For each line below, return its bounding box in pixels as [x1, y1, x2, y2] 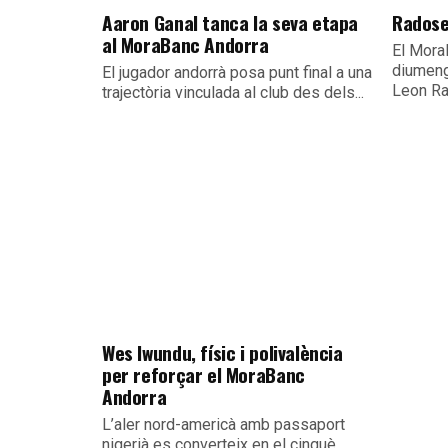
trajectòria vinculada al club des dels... [102, 83, 364, 102]
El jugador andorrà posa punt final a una [102, 63, 372, 82]
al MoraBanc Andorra [102, 30, 269, 59]
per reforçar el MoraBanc [102, 360, 305, 389]
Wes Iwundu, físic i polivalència [102, 338, 343, 367]
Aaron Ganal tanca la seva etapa [102, 8, 359, 37]
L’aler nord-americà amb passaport [102, 415, 345, 434]
